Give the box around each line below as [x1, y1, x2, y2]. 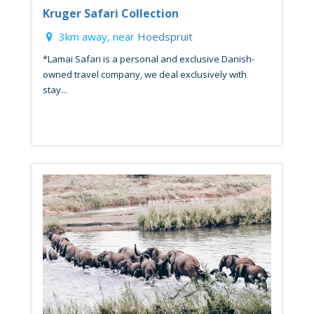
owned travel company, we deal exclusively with [43, 68, 247, 81]
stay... [43, 83, 67, 96]
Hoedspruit [137, 29, 193, 43]
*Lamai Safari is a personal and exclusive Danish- [43, 53, 254, 65]
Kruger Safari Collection [43, 6, 179, 21]
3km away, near [56, 29, 137, 43]
